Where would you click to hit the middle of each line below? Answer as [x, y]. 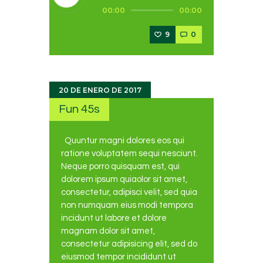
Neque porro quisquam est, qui [120, 166]
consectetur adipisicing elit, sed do [129, 244]
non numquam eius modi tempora [127, 205]
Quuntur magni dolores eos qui [123, 140]
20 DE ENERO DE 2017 [100, 90]
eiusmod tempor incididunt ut [119, 257]
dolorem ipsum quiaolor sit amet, [124, 179]
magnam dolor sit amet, [108, 231]
